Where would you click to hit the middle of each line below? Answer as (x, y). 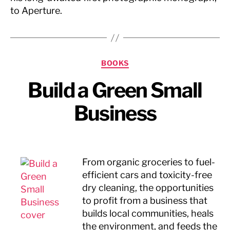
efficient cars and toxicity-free (147, 175)
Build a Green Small (115, 90)
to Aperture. (36, 11)
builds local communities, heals (148, 213)
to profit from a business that (145, 200)
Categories (138, 61)
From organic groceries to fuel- (149, 162)
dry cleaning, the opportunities (148, 187)
